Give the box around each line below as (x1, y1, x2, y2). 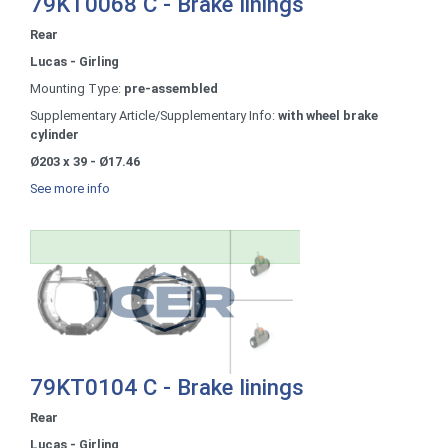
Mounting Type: (30, 80, 124, 96)
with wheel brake (278, 107, 378, 123)
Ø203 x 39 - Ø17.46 (30, 153, 140, 169)
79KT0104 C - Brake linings (30, 373, 304, 400)
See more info (30, 180, 110, 196)
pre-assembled (124, 80, 218, 96)
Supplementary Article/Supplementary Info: (30, 107, 278, 123)
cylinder (30, 126, 79, 142)
